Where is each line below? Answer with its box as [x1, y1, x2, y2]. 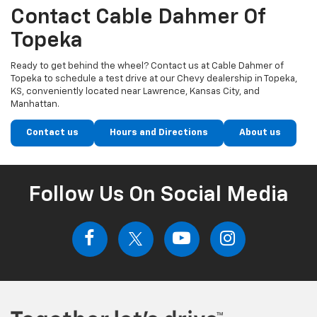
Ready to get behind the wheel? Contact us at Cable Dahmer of [11, 62, 284, 71]
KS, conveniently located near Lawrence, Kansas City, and [11, 87, 260, 97]
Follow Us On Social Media [28, 185, 289, 207]
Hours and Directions [110, 128, 208, 138]
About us [239, 128, 281, 138]
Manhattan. [11, 100, 59, 110]
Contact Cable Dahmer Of [11, 7, 265, 29]
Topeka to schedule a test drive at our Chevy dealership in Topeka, [11, 74, 297, 84]
